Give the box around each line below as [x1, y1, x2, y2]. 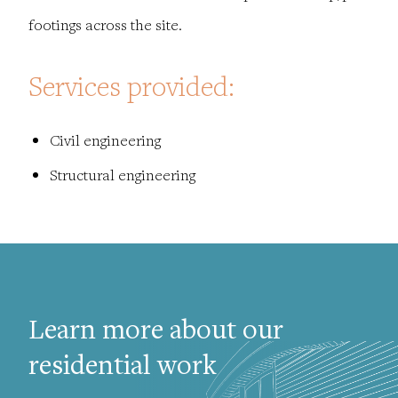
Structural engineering [50, 164, 195, 186]
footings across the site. [28, 14, 189, 36]
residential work [28, 354, 217, 383]
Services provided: [28, 68, 235, 104]
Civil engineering [50, 130, 161, 151]
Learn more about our [28, 318, 283, 347]
